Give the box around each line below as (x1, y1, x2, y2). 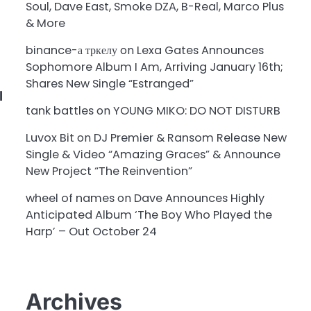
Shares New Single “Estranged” (25, 76, 194, 92)
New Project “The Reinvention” (25, 163, 192, 180)
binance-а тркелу (25, 42, 117, 59)
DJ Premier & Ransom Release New (93, 130, 287, 146)
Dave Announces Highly (133, 190, 264, 207)
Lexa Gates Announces (136, 42, 264, 59)
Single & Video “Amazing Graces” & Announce (25, 146, 280, 163)
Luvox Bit (25, 130, 74, 146)
